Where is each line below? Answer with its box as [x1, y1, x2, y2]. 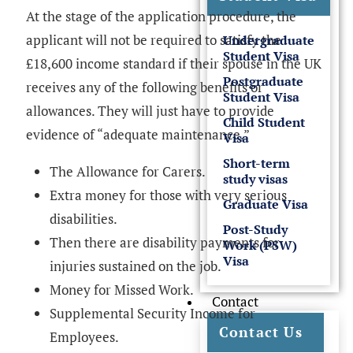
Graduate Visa [222, 195, 308, 214]
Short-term [222, 154, 290, 173]
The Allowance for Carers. [50, 162, 206, 181]
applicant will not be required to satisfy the [26, 31, 281, 50]
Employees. [50, 328, 119, 347]
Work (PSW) [222, 236, 297, 255]
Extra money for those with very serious [50, 186, 287, 205]
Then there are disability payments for [50, 233, 280, 252]
